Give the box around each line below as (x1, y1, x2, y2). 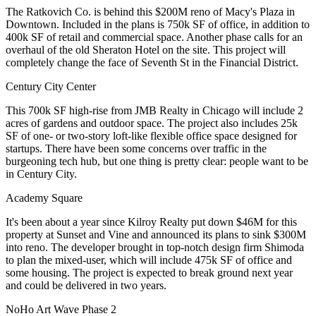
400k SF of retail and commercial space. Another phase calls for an (6, 31, 303, 43)
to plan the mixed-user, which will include (6, 254, 195, 266)
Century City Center (6, 80, 96, 92)
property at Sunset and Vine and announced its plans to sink (6, 229, 274, 241)
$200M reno (155, 6, 210, 18)
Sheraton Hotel (92, 44, 159, 56)
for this (266, 216, 297, 228)
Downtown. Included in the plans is (6, 18, 167, 30)
